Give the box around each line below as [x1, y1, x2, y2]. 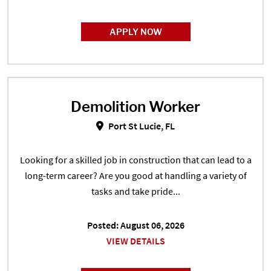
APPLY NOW [109, 27, 162, 37]
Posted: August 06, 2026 [87, 219, 184, 231]
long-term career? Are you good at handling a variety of [24, 169, 247, 181]
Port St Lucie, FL [106, 120, 175, 132]
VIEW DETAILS [106, 235, 165, 247]
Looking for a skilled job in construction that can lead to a [19, 154, 252, 166]
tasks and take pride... [91, 185, 180, 197]
